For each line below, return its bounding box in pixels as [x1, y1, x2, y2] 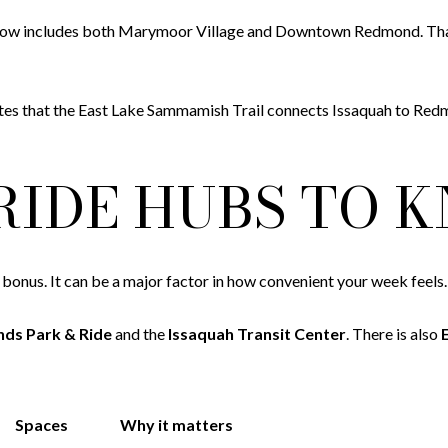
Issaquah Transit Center [168, 323, 346, 343]
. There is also [346, 323, 441, 343]
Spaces [14, 415, 68, 435]
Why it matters [119, 415, 233, 435]
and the [112, 323, 168, 343]
